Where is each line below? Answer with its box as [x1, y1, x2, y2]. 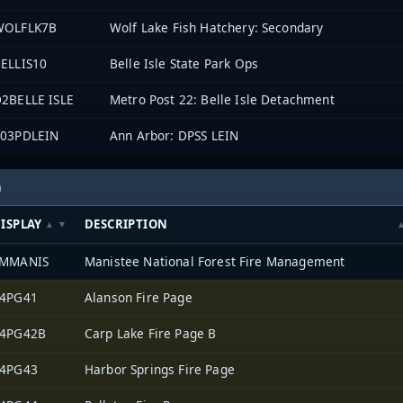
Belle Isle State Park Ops [110, 55, 258, 73]
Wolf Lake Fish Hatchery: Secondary [110, 19, 324, 37]
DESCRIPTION [85, 215, 168, 232]
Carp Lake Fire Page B [85, 324, 217, 342]
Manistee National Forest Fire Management [85, 252, 345, 270]
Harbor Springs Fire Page [85, 360, 235, 378]
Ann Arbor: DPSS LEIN [110, 127, 239, 145]
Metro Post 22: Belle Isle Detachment [110, 91, 335, 109]
